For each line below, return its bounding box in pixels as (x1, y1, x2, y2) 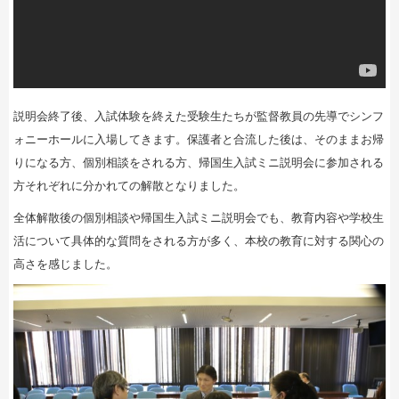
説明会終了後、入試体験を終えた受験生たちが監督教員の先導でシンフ (13, 109, 384, 124)
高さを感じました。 (13, 256, 118, 272)
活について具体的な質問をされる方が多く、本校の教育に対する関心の (13, 233, 384, 248)
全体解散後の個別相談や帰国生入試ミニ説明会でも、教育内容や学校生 (13, 210, 384, 225)
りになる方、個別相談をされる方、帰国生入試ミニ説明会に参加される (13, 155, 384, 170)
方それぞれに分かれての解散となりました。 (13, 178, 245, 193)
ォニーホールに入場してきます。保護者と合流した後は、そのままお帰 (13, 132, 384, 147)
